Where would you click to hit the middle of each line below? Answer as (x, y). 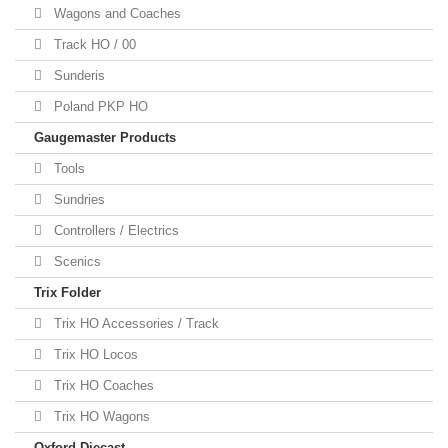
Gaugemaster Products (105, 137)
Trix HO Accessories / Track (134, 323)
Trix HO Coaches (102, 385)
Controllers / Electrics (114, 230)
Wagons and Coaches (115, 13)
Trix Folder (67, 292)
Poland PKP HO (99, 106)
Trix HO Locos (94, 354)
